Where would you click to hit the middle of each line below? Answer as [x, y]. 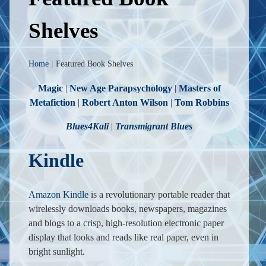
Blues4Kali [88, 126]
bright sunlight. [57, 251]
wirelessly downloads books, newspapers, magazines [128, 208]
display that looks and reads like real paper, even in [123, 237]
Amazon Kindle [58, 194]
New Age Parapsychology [121, 88]
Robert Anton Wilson [125, 102]
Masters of [199, 88]
